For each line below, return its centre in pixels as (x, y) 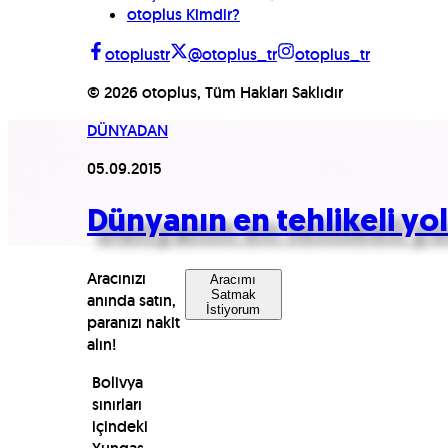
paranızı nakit (133, 322)
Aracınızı (116, 278)
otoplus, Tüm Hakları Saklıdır (240, 92)
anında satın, (131, 300)
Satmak (233, 294)
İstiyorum (233, 309)
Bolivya (117, 382)
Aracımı (233, 279)
